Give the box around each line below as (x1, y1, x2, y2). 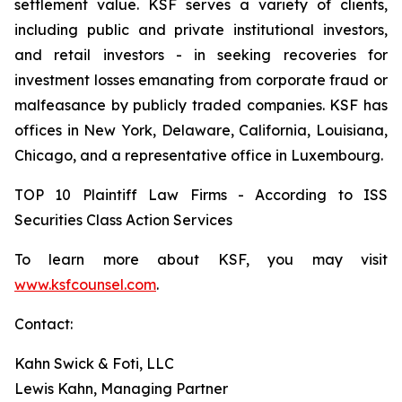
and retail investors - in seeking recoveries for (14, 46, 388, 64)
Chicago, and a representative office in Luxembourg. (14, 146, 383, 164)
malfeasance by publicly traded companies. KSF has (14, 96, 388, 114)
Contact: (14, 315, 73, 333)
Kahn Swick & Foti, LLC (14, 354, 174, 372)
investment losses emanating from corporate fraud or (14, 71, 388, 89)
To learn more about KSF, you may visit (14, 250, 388, 268)
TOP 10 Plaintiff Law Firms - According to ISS (14, 186, 388, 204)
